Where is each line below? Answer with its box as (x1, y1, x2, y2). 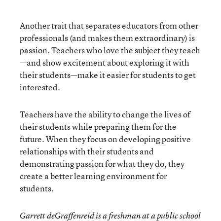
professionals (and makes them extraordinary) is (20, 32, 195, 43)
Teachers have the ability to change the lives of (20, 109, 190, 120)
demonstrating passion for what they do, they (20, 158, 184, 169)
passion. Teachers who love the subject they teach (20, 44, 200, 56)
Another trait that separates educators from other (20, 20, 198, 31)
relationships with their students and (20, 146, 154, 157)
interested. (20, 81, 60, 93)
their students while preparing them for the (20, 121, 177, 132)
